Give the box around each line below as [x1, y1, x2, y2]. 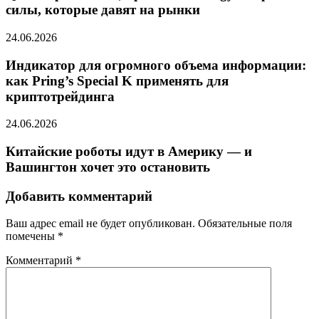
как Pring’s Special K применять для [6, 73, 229, 88]
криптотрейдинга [6, 88, 115, 104]
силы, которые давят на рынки [6, 2, 200, 18]
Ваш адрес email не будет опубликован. [6, 217, 195, 230]
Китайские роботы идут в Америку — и [6, 143, 252, 159]
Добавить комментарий [6, 188, 152, 204]
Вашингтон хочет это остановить [6, 159, 210, 174]
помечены [6, 230, 58, 243]
